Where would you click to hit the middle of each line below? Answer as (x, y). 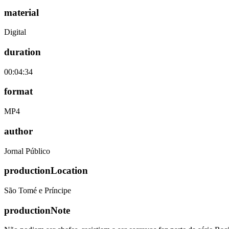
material (21, 12)
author (18, 131)
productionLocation (46, 171)
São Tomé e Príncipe (38, 191)
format (18, 91)
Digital (15, 32)
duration (22, 52)
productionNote (37, 210)
